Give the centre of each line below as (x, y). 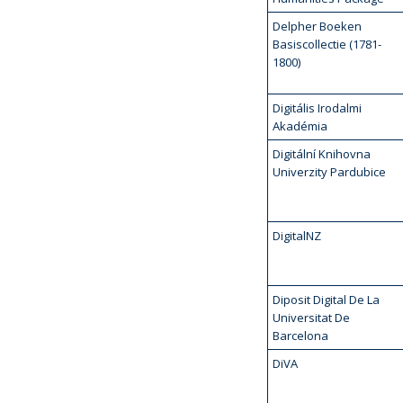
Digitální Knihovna (322, 154)
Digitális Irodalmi (317, 108)
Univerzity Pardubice (329, 172)
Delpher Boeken (317, 26)
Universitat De (311, 318)
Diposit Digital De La (326, 300)
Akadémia (300, 126)
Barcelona (300, 336)
